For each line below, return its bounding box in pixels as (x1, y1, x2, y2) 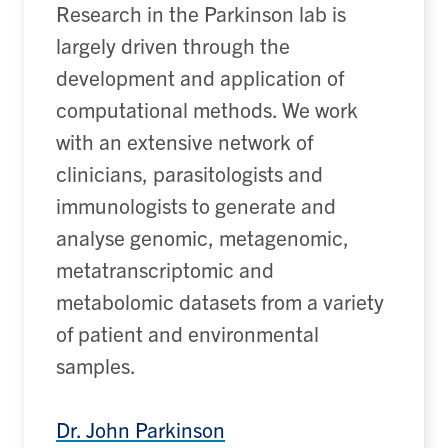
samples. (56, 352, 136, 379)
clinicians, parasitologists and (56, 160, 323, 187)
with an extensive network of (56, 128, 313, 155)
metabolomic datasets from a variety (56, 288, 384, 315)
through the (178, 32, 290, 59)
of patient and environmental (56, 320, 319, 347)
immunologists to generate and (56, 192, 336, 219)
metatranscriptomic (56, 256, 234, 283)
